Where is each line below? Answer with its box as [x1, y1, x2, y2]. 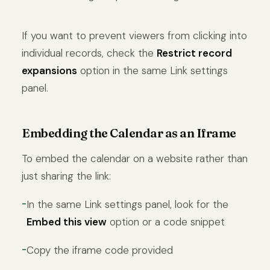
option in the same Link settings [77, 63, 228, 77]
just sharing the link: [22, 169, 111, 183]
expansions [22, 63, 77, 77]
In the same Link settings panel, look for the [27, 197, 228, 211]
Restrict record [157, 46, 232, 60]
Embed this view [27, 215, 107, 228]
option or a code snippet [107, 215, 225, 228]
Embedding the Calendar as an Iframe [22, 125, 236, 140]
